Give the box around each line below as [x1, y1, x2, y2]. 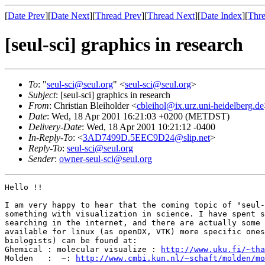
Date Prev [8, 11, 45, 21]
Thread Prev [95, 11, 141, 21]
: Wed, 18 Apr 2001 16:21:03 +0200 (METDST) [47, 111, 230, 121]
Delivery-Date [28, 121, 82, 132]
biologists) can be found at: [5, 235, 137, 245]
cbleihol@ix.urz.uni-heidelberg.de [137, 100, 264, 111]
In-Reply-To [28, 132, 73, 143]
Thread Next [147, 11, 195, 21]
